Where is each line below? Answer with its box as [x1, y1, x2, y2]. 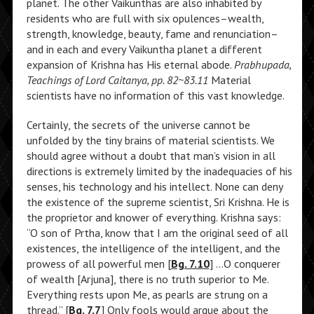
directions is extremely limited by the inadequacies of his [26, 164, 292, 178]
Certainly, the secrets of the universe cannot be [26, 118, 250, 132]
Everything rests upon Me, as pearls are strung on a [26, 287, 268, 301]
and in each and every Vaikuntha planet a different [26, 42, 262, 56]
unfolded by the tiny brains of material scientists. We [26, 133, 275, 147]
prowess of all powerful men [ [26, 257, 171, 271]
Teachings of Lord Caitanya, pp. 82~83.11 [26, 73, 208, 87]
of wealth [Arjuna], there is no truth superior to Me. [26, 272, 268, 286]
